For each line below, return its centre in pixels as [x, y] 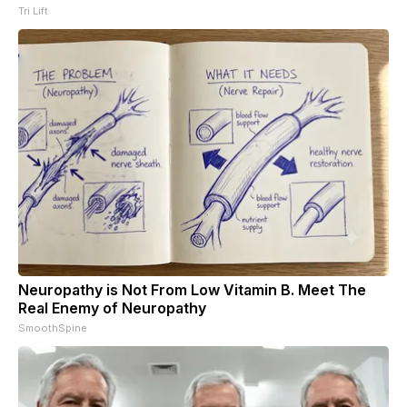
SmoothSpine [53, 328]
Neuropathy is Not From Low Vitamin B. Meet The [192, 290]
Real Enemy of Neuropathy [112, 308]
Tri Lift [33, 11]
